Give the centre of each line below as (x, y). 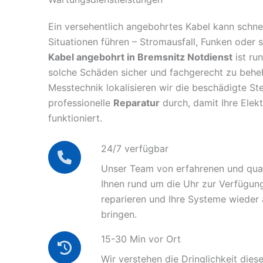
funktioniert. (75, 118)
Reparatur (136, 103)
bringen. (119, 214)
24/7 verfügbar (135, 148)
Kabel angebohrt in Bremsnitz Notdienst (140, 57)
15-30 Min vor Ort (141, 239)
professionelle (81, 103)
